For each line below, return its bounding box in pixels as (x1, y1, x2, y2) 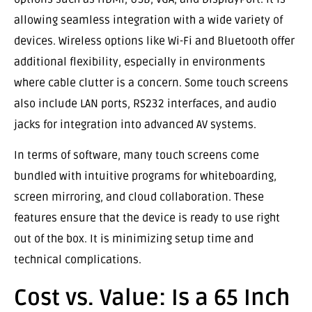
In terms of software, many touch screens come (14, 148, 259, 163)
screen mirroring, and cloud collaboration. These (14, 190, 264, 205)
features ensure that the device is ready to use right (14, 211, 280, 226)
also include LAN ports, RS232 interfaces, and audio (14, 96, 276, 111)
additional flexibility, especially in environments (14, 54, 265, 69)
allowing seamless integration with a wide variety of (14, 13, 283, 27)
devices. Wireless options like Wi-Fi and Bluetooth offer (14, 33, 295, 48)
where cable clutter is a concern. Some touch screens (14, 75, 288, 90)
